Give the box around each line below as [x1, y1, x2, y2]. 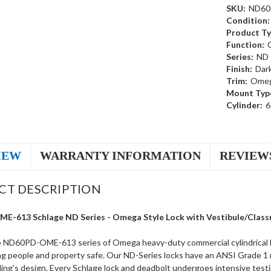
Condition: [226, 15, 270, 25]
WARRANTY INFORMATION [40, 148, 201, 162]
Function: [226, 39, 264, 50]
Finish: [226, 63, 252, 74]
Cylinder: [226, 99, 263, 110]
